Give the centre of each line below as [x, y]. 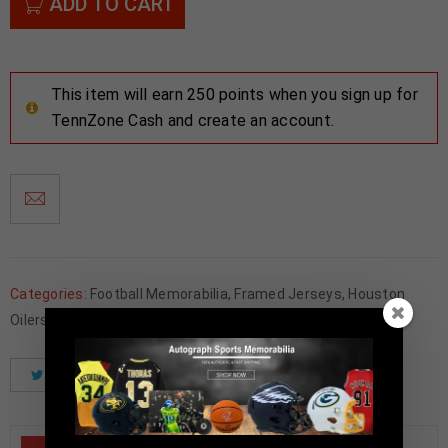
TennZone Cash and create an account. [192, 120]
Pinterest [289, 374]
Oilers [29, 319]
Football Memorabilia [158, 293]
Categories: [48, 293]
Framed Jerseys [288, 293]
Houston [376, 293]
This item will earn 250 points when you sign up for [234, 94]
